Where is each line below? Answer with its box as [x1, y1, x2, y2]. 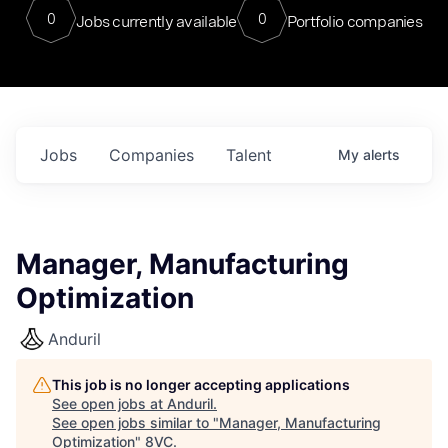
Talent [226, 145, 272, 165]
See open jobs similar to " [52, 414, 219, 431]
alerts [363, 146, 400, 163]
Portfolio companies [286, 11, 423, 31]
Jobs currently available [75, 11, 237, 31]
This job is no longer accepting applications [52, 376, 350, 393]
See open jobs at [52, 395, 167, 412]
